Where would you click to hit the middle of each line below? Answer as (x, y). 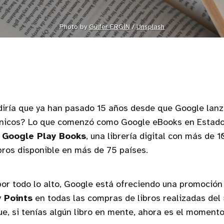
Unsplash (150, 27)
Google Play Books (44, 137)
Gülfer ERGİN (109, 27)
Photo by (74, 27)
